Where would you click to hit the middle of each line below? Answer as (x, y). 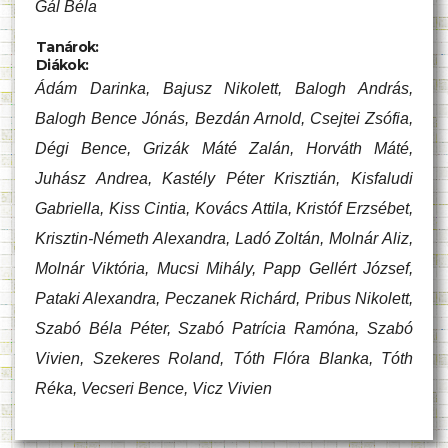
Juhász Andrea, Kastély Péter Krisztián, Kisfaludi (224, 178)
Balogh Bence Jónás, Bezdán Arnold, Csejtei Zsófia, (224, 118)
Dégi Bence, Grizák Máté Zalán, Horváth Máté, (224, 148)
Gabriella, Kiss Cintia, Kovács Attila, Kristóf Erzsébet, (224, 208)
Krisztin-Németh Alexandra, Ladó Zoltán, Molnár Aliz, (224, 238)
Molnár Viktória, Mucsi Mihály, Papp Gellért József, (224, 268)
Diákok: (62, 64)
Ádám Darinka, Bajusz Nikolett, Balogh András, (224, 88)
